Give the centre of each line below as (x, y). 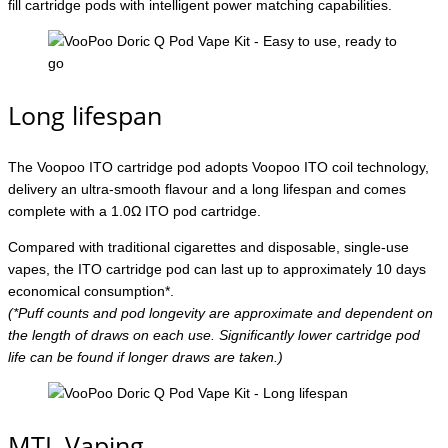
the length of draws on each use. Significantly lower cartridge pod (214, 335)
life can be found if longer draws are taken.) (145, 357)
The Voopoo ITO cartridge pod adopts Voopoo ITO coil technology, (218, 167)
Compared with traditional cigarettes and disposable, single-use (208, 247)
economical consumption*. (91, 291)
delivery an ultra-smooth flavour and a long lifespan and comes (207, 189)
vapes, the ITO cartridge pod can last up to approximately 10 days (217, 269)
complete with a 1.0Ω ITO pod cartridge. (134, 211)
